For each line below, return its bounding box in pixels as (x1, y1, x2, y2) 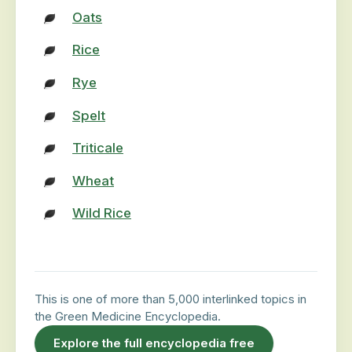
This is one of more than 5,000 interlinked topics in (35, 291, 306, 307)
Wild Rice (72, 205, 131, 222)
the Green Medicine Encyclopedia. (35, 309, 221, 324)
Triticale (72, 140, 123, 156)
